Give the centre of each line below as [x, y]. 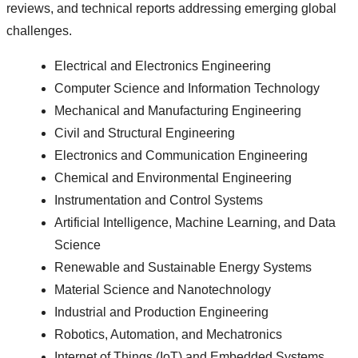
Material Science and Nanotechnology [163, 290]
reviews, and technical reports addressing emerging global [171, 9]
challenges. [39, 31]
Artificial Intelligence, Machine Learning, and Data [195, 223]
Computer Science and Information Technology [187, 89]
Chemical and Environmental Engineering [173, 178]
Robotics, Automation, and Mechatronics [168, 335]
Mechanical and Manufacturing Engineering [178, 111]
